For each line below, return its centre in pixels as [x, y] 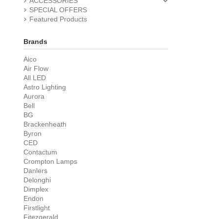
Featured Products [58, 19]
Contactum [40, 152]
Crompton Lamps [50, 162]
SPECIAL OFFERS [58, 10]
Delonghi [37, 180]
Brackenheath [45, 124]
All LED [34, 78]
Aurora [34, 97]
